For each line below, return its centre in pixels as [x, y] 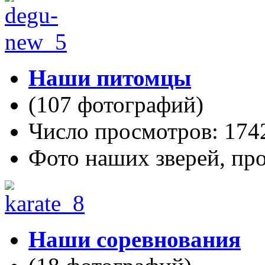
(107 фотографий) [116, 104]
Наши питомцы [110, 78]
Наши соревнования [135, 239]
